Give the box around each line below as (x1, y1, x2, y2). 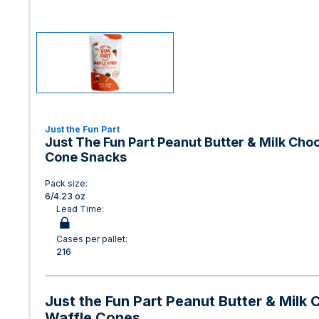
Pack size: (45, 178, 88, 189)
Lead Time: (56, 204, 104, 214)
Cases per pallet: (56, 234, 127, 244)
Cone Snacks (45, 150, 127, 164)
